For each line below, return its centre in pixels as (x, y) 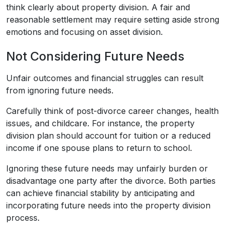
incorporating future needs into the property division (108, 205)
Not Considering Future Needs (95, 56)
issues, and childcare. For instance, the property (100, 123)
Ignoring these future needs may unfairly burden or (107, 168)
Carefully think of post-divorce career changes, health (112, 111)
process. (24, 217)
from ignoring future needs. (60, 90)
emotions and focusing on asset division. (84, 32)
